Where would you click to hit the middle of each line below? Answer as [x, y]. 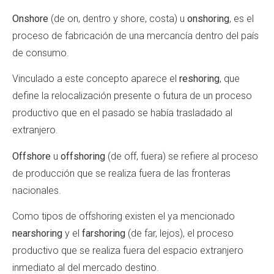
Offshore [31, 156]
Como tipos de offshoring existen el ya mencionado [124, 217]
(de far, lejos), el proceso [180, 234]
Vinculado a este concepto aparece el [96, 79]
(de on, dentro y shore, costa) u [118, 18]
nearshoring [37, 234]
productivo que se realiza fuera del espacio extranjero [128, 251]
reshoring [199, 79]
